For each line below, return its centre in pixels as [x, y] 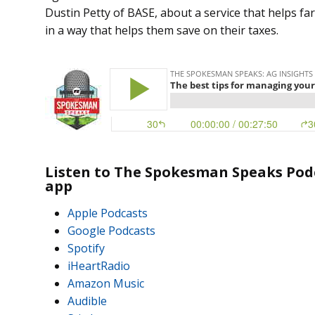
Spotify [86, 249]
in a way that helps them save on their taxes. [162, 31]
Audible [87, 301]
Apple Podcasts [108, 213]
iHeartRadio [99, 266]
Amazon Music [106, 284]
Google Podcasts [111, 231]
